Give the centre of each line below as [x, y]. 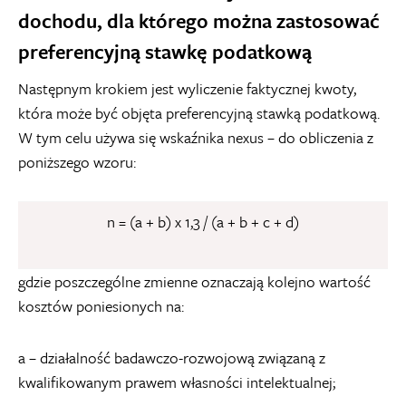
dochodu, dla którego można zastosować [199, 20]
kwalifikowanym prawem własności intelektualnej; [177, 382]
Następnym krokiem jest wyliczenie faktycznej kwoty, [187, 88]
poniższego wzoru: [77, 162]
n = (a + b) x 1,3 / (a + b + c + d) [203, 222]
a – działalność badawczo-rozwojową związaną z [172, 358]
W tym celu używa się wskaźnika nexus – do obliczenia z [196, 137]
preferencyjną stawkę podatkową [165, 51]
